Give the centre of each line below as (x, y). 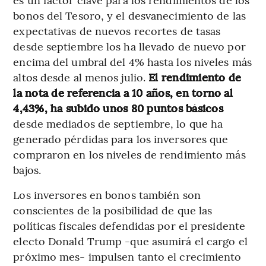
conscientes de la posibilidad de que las (113, 210)
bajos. (27, 169)
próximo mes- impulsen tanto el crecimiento (127, 256)
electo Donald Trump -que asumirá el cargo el (130, 240)
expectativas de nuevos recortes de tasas (117, 30)
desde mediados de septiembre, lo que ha (118, 123)
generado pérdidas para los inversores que (121, 138)
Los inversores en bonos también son (107, 194)
